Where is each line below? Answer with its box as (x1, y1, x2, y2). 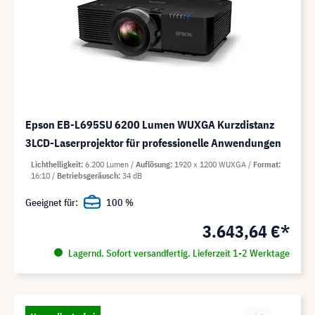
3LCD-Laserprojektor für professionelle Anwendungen (25, 135, 281, 150)
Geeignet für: (25, 195, 78, 209)
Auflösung (136, 158, 170, 169)
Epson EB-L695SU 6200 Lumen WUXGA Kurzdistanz (25, 117, 274, 131)
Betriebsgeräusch (57, 169, 118, 181)
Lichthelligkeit (31, 158, 81, 169)
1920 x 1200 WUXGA (174, 158, 248, 169)
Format (253, 158, 278, 169)
